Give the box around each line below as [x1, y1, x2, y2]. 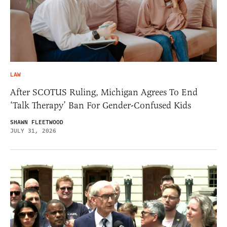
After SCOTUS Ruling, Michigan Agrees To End [10, 87, 198, 98]
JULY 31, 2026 [10, 127, 56, 136]
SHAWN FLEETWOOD [10, 118, 63, 127]
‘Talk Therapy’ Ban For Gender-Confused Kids [10, 100, 191, 111]
